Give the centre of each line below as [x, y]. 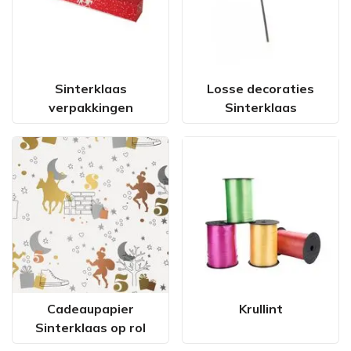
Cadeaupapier [90, 309]
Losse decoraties [261, 89]
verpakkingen [90, 107]
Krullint [261, 309]
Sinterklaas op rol [90, 327]
